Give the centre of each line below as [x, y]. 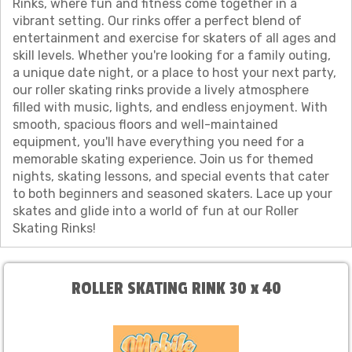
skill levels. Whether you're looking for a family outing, [172, 55]
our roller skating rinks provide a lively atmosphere [161, 90]
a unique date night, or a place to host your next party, [174, 73]
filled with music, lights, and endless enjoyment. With [170, 107]
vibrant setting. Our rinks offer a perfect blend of [157, 21]
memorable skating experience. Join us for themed [163, 159]
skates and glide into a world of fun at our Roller [156, 211]
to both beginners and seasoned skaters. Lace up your [172, 194]
